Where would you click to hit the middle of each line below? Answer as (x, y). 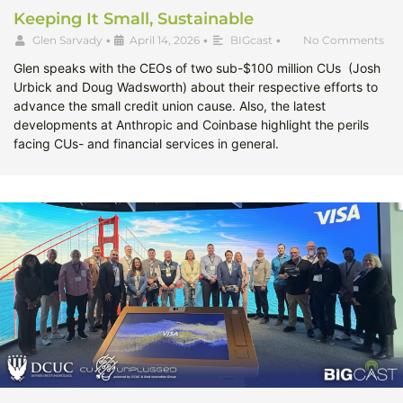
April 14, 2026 (165, 40)
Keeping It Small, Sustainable (134, 19)
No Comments (344, 40)
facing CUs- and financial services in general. (146, 144)
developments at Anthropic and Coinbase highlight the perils (191, 125)
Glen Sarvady (67, 40)
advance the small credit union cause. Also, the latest (170, 106)
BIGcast (251, 40)
